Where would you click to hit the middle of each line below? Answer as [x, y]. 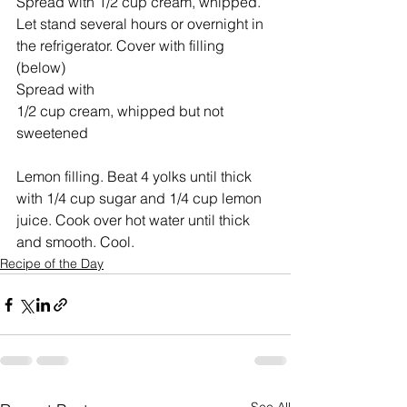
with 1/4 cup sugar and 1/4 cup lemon [141, 198]
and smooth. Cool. [75, 242]
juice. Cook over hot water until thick [135, 220]
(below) [41, 67]
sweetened [52, 133]
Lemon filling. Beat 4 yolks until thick [136, 176]
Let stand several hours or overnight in [142, 24]
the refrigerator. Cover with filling [122, 45]
